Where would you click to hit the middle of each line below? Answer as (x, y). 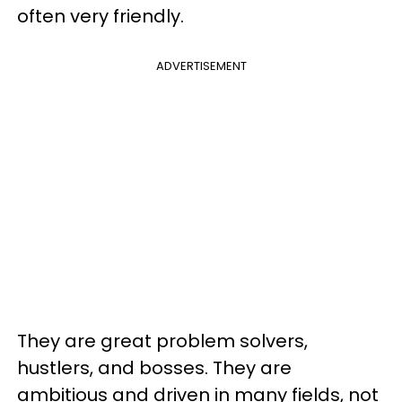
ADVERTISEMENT (201, 66)
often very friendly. (103, 16)
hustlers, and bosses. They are (154, 368)
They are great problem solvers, (162, 341)
